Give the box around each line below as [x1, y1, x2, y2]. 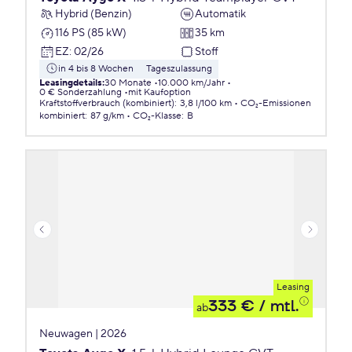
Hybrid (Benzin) [55, 6, 132, 21]
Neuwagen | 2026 [39, 327, 126, 341]
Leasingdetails [39, 77, 102, 89]
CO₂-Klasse [133, 110, 181, 122]
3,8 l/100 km [180, 97, 232, 109]
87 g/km [90, 110, 124, 122]
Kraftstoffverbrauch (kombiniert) [39, 97, 174, 109]
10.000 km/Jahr [158, 77, 225, 89]
